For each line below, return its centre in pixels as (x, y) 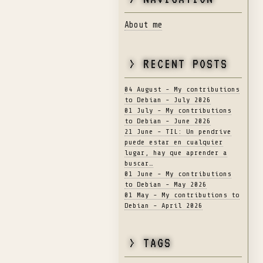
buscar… (139, 163)
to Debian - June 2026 (168, 121)
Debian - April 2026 (163, 206)
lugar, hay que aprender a (176, 153)
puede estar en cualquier (174, 142)
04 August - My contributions (182, 90)
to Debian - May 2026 (166, 185)
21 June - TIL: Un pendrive (178, 132)
